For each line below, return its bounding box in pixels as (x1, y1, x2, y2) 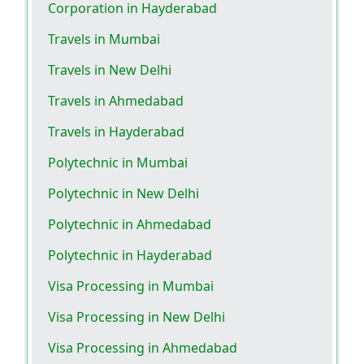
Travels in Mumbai (48, 29, 160, 48)
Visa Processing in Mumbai (48, 276, 214, 295)
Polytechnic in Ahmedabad (48, 214, 211, 233)
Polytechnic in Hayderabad (48, 245, 212, 264)
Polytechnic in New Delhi (48, 184, 199, 202)
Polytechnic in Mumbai (48, 153, 188, 171)
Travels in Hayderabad (48, 122, 184, 141)
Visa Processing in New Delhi (48, 307, 225, 326)
